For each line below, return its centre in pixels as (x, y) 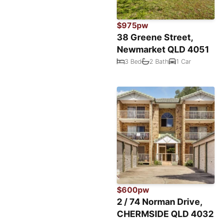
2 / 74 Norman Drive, (160, 202)
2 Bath (159, 61)
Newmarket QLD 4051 (163, 50)
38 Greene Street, (155, 37)
